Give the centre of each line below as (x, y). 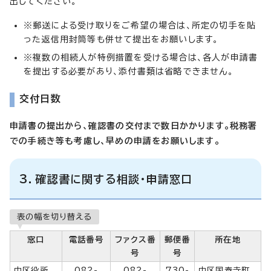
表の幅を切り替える (54, 216)
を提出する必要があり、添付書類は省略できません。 (129, 71)
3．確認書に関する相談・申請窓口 (106, 179)
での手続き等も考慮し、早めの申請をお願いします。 (115, 141)
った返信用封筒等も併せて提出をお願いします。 (121, 39)
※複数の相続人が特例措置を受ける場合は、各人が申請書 (141, 57)
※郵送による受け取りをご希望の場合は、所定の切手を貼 (140, 25)
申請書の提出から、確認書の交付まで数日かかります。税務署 (134, 126)
